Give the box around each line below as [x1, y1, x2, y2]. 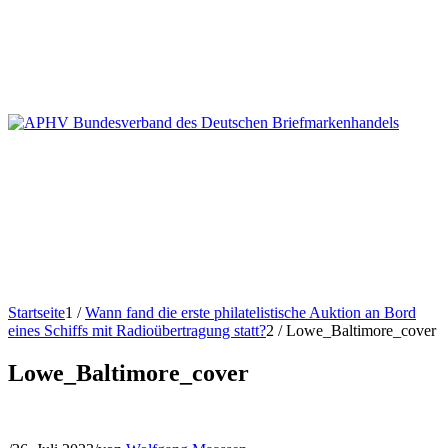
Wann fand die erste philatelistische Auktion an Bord [85, 304, 416, 321]
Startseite [8, 304, 65, 321]
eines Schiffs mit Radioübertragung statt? [8, 322, 266, 339]
